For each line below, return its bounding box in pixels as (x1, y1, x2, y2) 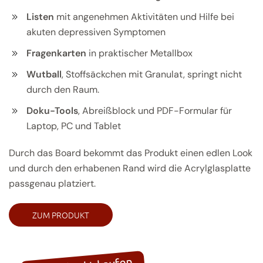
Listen (26, 10, 54, 23)
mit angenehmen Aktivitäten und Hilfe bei (54, 10, 234, 23)
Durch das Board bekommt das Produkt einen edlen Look (9, 146, 252, 159)
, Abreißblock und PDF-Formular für (78, 104, 232, 117)
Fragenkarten (26, 46, 86, 59)
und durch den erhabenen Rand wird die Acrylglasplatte (9, 161, 251, 174)
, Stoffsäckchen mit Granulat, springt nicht (62, 68, 242, 80)
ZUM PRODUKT (32, 208, 89, 221)
